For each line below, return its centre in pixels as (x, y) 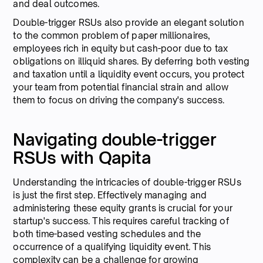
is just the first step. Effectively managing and (110, 195)
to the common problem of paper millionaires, (112, 35)
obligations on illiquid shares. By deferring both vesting (131, 61)
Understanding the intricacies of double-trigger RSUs (127, 182)
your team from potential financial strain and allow (121, 87)
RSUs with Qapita (82, 157)
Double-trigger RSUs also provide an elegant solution (129, 22)
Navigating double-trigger (115, 139)
